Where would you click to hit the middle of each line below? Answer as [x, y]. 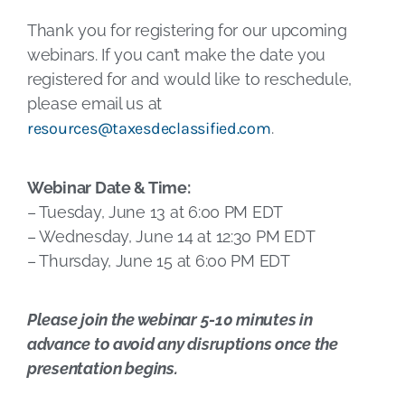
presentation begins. [103, 368]
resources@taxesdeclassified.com [149, 128]
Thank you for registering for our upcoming [187, 30]
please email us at [95, 104]
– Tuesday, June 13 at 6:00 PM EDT [155, 212]
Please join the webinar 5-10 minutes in [170, 320]
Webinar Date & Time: [109, 188]
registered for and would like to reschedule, [190, 79]
